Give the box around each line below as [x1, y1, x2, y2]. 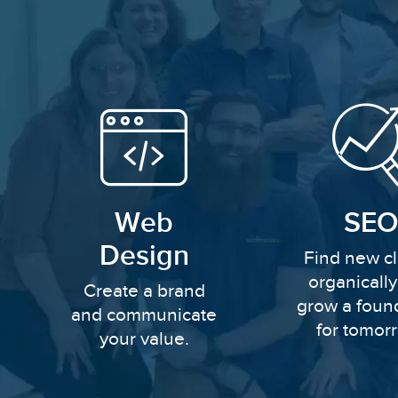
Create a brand [83, 279, 205, 302]
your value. [99, 327, 189, 350]
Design [99, 239, 189, 273]
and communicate [71, 303, 218, 326]
